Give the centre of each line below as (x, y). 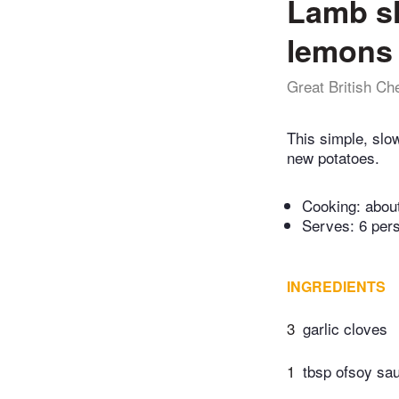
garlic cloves (345, 329)
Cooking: (334, 206)
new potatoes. (333, 158)
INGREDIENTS (336, 287)
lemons (340, 50)
